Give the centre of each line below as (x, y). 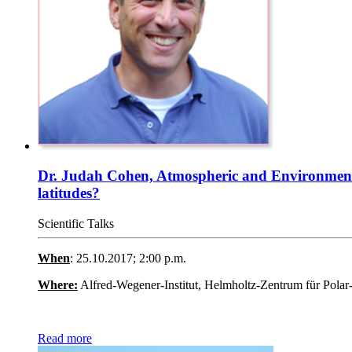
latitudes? (69, 193)
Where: (58, 285)
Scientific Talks (76, 224)
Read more (65, 339)
